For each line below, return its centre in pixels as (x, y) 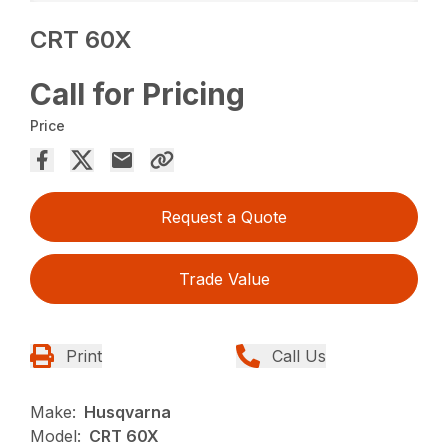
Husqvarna (128, 411)
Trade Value (224, 278)
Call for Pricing (138, 93)
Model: (56, 435)
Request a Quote (224, 216)
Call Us (299, 355)
